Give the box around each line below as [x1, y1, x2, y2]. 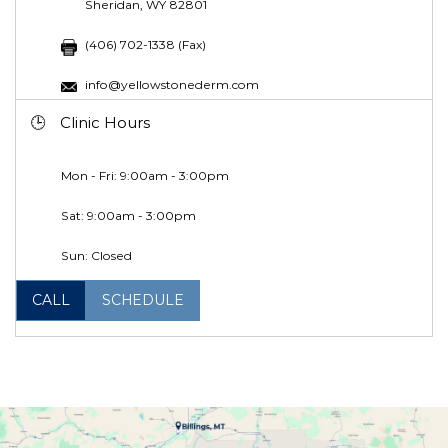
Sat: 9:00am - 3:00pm [60, 207, 196, 223]
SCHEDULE [102, 290, 184, 309]
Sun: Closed [60, 247, 132, 263]
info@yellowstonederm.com [84, 76, 259, 92]
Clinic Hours [60, 112, 150, 132]
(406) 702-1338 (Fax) [84, 36, 206, 52]
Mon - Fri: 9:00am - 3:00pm [60, 167, 229, 183]
